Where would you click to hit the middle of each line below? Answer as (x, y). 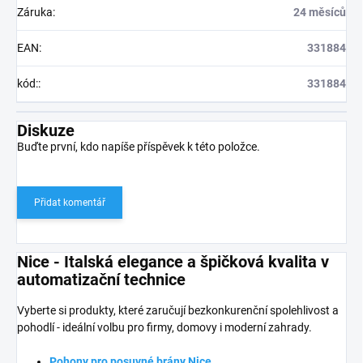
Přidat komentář (70, 203)
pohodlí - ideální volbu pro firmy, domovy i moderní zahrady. (164, 327)
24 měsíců (320, 13)
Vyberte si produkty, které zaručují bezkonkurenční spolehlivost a (178, 310)
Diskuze (46, 131)
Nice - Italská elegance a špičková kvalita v (173, 262)
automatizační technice (101, 280)
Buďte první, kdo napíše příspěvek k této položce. (139, 147)
